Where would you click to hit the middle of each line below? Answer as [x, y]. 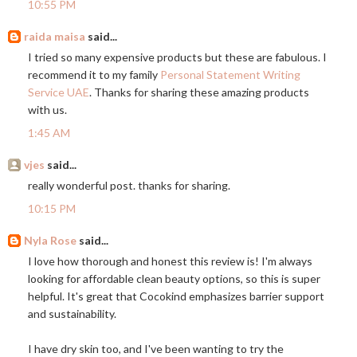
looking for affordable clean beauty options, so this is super [174, 279]
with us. [47, 110]
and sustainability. [72, 314]
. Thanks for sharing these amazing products [199, 92]
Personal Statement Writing [230, 75]
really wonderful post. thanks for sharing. [129, 186]
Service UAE [59, 92]
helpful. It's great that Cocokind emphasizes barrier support [176, 296]
